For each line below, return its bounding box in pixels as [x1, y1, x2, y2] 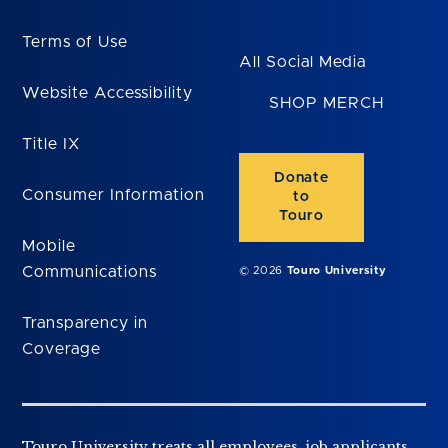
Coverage [22, 341, 102, 358]
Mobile [22, 238, 77, 255]
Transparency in [22, 315, 148, 332]
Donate [273, 171, 330, 186]
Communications [22, 264, 157, 281]
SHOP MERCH [269, 94, 384, 111]
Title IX [22, 136, 81, 153]
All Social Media [239, 54, 367, 71]
